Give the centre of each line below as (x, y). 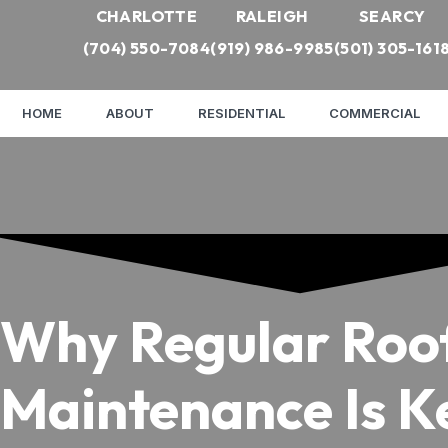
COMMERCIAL (374, 112)
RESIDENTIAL (241, 112)
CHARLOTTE (146, 16)
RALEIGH (272, 16)
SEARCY (392, 16)
